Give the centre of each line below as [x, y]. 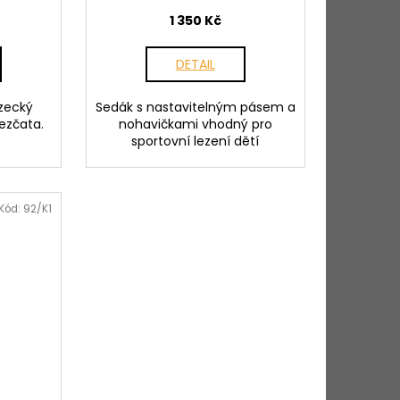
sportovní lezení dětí [196, 142]
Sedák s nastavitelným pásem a [195, 108]
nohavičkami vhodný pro [195, 125]
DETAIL [195, 65]
